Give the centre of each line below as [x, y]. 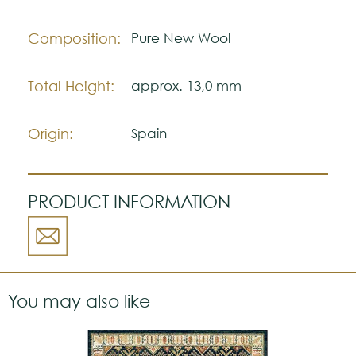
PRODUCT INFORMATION [129, 201]
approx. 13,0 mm [186, 85]
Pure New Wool [181, 37]
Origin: [50, 133]
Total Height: [71, 85]
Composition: [74, 38]
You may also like [79, 300]
